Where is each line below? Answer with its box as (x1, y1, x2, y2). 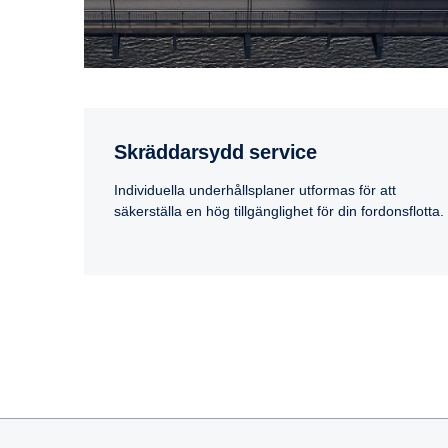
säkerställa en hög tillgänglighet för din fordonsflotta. (114, 203, 444, 220)
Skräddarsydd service (126, 141, 318, 164)
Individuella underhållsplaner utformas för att (114, 182, 396, 199)
